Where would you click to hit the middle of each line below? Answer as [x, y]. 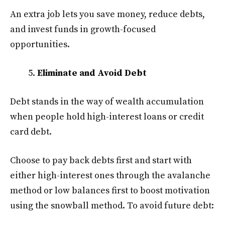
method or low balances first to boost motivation [110, 191]
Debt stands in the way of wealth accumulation [107, 102]
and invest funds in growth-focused [83, 30]
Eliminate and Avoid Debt [92, 73]
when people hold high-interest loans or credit [107, 117]
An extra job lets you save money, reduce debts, [107, 15]
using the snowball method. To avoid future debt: [112, 206]
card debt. [32, 132]
